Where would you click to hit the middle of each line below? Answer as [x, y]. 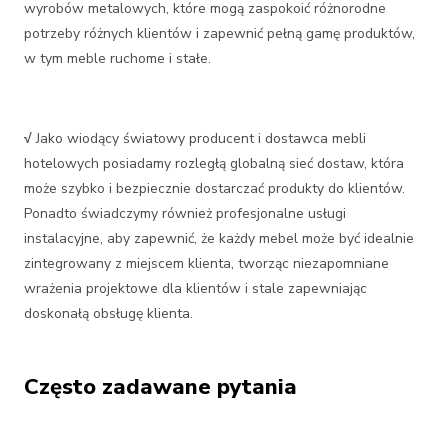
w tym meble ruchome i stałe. [117, 58]
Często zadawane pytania [160, 387]
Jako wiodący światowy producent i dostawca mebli [199, 138]
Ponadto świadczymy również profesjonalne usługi [185, 213]
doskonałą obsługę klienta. [108, 313]
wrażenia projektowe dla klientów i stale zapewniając [195, 288]
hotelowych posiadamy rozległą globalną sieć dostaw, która [214, 163]
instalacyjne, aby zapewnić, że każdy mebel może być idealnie [219, 238]
